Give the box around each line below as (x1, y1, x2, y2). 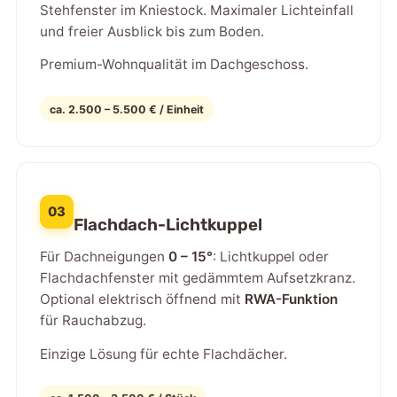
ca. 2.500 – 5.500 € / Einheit (50, 102, 205, 116)
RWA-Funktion (244, 291, 338, 308)
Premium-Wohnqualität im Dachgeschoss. (39, 56, 308, 74)
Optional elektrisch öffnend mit (39, 291, 245, 308)
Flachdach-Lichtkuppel (73, 214, 263, 235)
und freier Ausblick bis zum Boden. (39, 22, 264, 40)
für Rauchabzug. (39, 312, 146, 330)
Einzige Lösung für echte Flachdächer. (39, 345, 287, 362)
